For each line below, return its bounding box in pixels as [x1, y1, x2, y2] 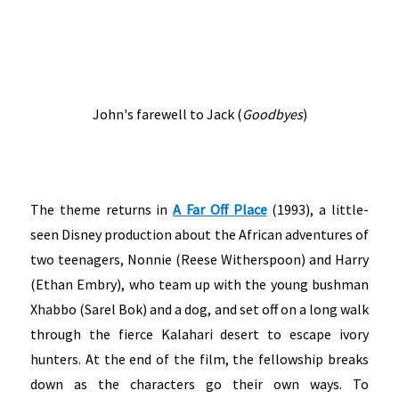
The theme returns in [30, 200, 174, 219]
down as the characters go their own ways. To [30, 375, 369, 394]
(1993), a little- [266, 200, 369, 219]
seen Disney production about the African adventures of [30, 225, 369, 244]
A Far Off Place [173, 200, 267, 219]
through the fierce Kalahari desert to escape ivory [30, 325, 369, 344]
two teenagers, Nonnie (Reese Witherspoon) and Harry [30, 250, 369, 269]
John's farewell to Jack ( [92, 105, 242, 124]
